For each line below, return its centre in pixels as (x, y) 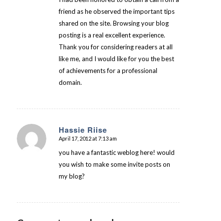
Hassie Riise (83, 130)
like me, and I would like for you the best (116, 59)
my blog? (72, 176)
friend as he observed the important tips (116, 12)
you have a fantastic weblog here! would (116, 153)
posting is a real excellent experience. (112, 35)
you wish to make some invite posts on (114, 165)
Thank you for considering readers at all (115, 47)
